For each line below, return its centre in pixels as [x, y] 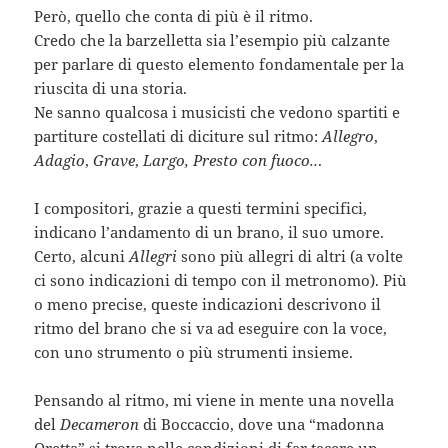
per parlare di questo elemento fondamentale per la [219, 64]
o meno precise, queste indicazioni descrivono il [208, 304]
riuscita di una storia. [111, 88]
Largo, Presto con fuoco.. [231, 160]
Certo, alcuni [82, 256]
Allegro [348, 136]
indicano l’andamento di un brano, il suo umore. [209, 232]
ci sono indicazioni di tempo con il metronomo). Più [221, 280]
